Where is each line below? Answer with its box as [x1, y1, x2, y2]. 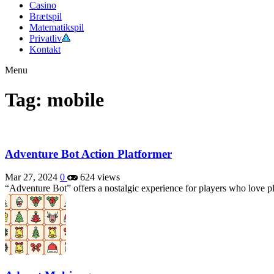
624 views [78, 172, 120, 183]
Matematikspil [29, 22, 84, 32]
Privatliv [29, 33, 62, 43]
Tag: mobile [5, 89, 104, 111]
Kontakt [29, 44, 61, 54]
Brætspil [29, 11, 62, 21]
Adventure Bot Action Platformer [5, 147, 172, 160]
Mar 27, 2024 [5, 172, 57, 183]
